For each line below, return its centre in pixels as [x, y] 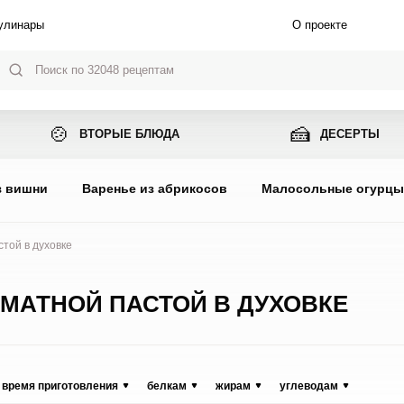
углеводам [308, 386]
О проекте [319, 25]
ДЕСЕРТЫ [349, 134]
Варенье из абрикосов [154, 188]
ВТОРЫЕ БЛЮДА [130, 134]
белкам [166, 386]
